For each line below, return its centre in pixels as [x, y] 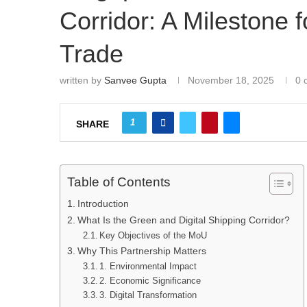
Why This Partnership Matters [142, 251]
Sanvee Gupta [135, 81]
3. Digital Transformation [148, 295]
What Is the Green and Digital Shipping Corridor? [183, 220]
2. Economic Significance [150, 281]
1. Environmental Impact [148, 267]
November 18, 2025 [231, 81]
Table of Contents [119, 182]
